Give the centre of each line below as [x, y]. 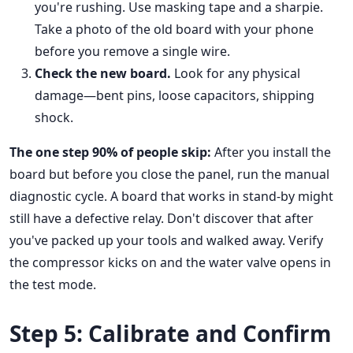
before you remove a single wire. [132, 52]
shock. [54, 118]
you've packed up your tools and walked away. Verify [166, 241]
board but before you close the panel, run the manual [169, 175]
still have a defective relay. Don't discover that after [162, 219]
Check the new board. [103, 74]
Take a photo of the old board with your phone [174, 30]
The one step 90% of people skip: [110, 152]
